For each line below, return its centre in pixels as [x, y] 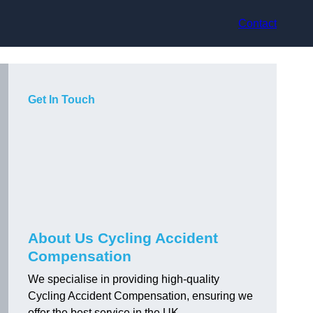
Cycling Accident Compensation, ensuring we [140, 296]
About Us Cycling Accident [123, 238]
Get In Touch [61, 100]
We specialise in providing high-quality [124, 279]
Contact [257, 23]
